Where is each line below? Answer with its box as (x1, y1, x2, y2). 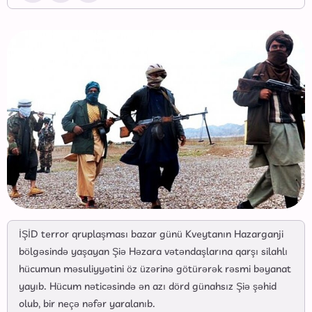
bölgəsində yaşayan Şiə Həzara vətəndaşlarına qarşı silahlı (19, 244, 288, 259)
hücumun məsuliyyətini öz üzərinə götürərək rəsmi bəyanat (19, 262, 291, 276)
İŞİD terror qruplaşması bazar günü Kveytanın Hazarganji (19, 227, 283, 242)
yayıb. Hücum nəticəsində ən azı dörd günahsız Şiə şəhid (19, 279, 276, 294)
